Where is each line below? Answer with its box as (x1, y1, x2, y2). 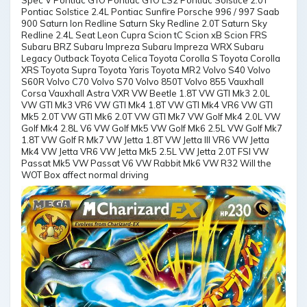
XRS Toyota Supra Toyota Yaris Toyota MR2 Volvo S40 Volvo (21, 64, 271, 76)
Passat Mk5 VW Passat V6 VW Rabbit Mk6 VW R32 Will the (21, 158, 271, 169)
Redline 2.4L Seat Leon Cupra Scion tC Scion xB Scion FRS (21, 29, 267, 41)
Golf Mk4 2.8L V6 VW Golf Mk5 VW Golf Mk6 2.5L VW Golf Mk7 (21, 123, 282, 134)
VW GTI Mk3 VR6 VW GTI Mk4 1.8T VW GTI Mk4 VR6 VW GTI (21, 99, 273, 111)
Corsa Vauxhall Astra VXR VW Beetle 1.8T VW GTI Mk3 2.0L (21, 88, 270, 99)
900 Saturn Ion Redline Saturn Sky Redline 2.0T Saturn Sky (21, 18, 267, 29)
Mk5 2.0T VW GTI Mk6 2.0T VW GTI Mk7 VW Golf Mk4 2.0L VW (21, 111, 280, 123)
